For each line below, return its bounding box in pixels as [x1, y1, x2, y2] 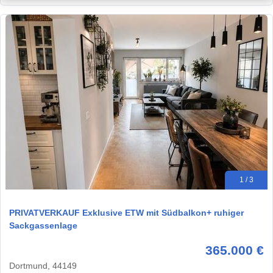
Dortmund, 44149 [9, 261, 77, 271]
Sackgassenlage [9, 221, 77, 231]
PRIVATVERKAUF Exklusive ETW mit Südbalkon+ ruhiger [9, 208, 244, 218]
